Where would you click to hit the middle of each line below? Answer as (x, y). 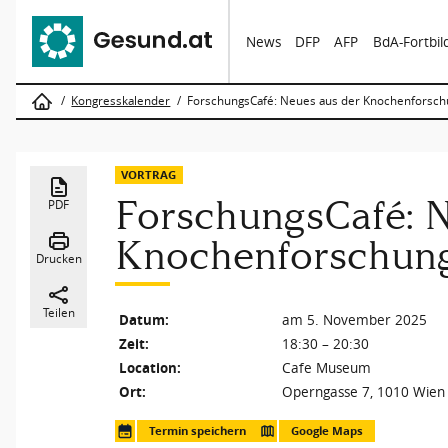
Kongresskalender (121, 101)
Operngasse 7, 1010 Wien (363, 392)
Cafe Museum (326, 368)
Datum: (143, 320)
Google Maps (326, 431)
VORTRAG (149, 174)
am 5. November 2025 (354, 320)
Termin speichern (197, 431)
